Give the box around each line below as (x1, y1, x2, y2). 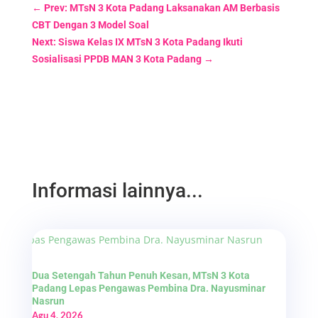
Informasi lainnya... (31, 178, 203, 202)
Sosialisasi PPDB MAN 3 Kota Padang (31, 53, 202, 65)
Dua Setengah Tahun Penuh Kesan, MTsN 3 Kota (31, 269, 250, 281)
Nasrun (31, 295, 65, 307)
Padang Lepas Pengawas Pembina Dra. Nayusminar (31, 282, 265, 294)
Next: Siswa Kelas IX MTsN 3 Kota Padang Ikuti (31, 35, 243, 48)
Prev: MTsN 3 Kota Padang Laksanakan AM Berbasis (43, 1, 280, 13)
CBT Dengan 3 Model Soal (31, 18, 149, 31)
